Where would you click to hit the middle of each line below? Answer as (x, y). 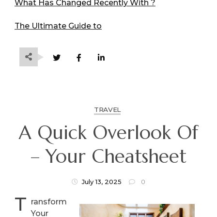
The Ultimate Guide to (58, 26)
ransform (49, 201)
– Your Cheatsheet (108, 157)
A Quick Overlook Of (108, 133)
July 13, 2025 (102, 182)
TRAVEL (107, 109)
